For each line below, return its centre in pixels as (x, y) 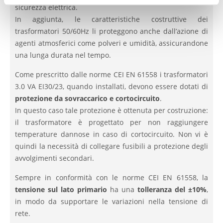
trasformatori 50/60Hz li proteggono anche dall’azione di (111, 31)
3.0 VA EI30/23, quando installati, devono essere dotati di (111, 86)
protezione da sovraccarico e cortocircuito (87, 98)
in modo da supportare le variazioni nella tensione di (111, 201)
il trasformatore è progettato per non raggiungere (111, 122)
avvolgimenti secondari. (55, 158)
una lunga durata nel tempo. (63, 55)
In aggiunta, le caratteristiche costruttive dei (111, 19)
